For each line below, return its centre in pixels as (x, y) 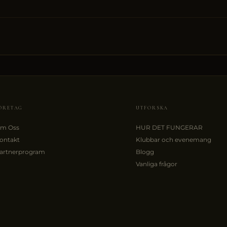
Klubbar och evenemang (173, 140)
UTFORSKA (152, 108)
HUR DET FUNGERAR (169, 128)
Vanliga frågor (156, 164)
